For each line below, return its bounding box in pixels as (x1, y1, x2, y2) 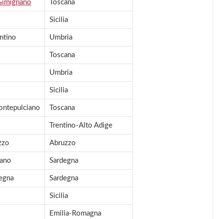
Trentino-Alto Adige (49, 122, 112, 130)
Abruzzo (49, 139, 76, 147)
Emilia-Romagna (49, 210, 101, 218)
